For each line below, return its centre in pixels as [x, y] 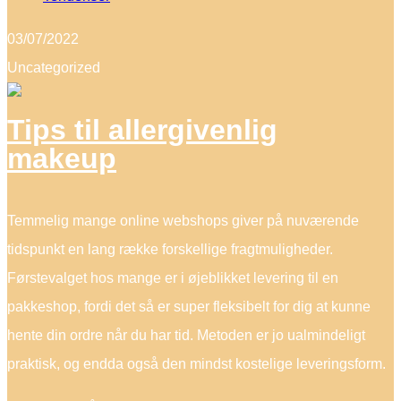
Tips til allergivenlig [142, 130]
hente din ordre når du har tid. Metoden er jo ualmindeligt [186, 335]
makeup [62, 159]
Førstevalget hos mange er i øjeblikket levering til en [173, 277]
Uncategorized [54, 68]
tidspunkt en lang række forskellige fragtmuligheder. [170, 249]
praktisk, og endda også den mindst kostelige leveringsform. [196, 363]
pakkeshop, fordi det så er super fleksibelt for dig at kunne [189, 306]
